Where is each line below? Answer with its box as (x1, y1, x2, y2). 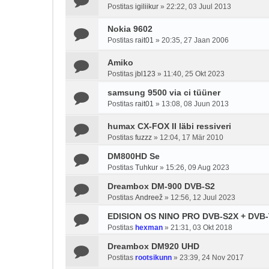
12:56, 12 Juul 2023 (171, 193, 235, 202)
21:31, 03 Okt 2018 (171, 223, 232, 232)
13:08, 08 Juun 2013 (162, 100, 229, 108)
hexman (135, 223, 163, 232)
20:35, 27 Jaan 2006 (162, 36, 229, 44)
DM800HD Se (107, 151, 160, 161)
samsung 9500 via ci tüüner (107, 88, 220, 97)
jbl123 (135, 70, 156, 78)
